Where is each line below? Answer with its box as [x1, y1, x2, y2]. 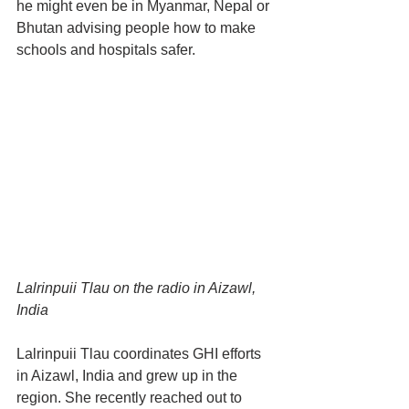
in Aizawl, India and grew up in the [16, 368, 241, 384]
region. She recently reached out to [16, 390, 246, 406]
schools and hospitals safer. [16, 42, 195, 58]
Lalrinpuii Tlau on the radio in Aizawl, [16, 280, 259, 297]
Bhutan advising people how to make [16, 20, 259, 37]
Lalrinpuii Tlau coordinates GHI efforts [16, 346, 265, 362]
